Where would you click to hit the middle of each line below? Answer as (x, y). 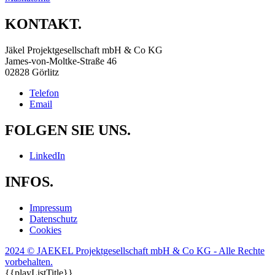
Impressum (51, 208)
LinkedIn (47, 156)
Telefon (44, 93)
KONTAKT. (43, 24)
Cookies (45, 230)
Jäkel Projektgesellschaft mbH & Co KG (84, 50)
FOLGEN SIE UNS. (68, 130)
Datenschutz (53, 219)
